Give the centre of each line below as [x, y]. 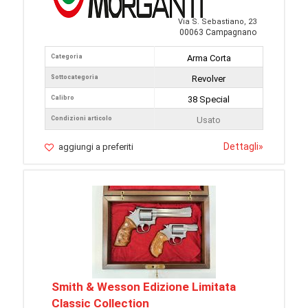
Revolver [209, 79]
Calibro [63, 98]
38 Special [209, 100]
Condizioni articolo [81, 119]
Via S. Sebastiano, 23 [217, 22]
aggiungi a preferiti [96, 147]
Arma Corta [209, 58]
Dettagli [241, 147]
